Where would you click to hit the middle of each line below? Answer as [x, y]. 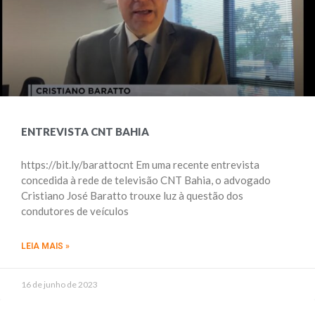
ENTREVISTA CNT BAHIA [85, 131]
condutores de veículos [75, 211]
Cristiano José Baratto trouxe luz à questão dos [132, 195]
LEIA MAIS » [45, 246]
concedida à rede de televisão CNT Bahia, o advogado [146, 180]
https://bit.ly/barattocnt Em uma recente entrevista [140, 165]
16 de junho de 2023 [59, 284]
